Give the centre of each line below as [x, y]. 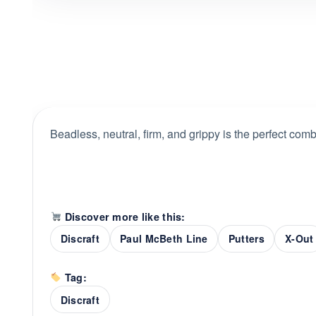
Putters [246, 239]
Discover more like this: [123, 216]
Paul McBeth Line [164, 239]
